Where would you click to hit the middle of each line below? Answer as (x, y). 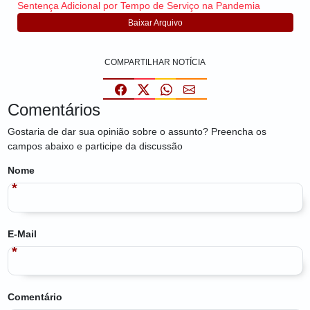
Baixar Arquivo (155, 22)
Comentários (54, 110)
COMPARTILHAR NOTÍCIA (155, 62)
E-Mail (22, 234)
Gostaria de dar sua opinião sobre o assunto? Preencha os (137, 132)
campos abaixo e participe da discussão (95, 146)
